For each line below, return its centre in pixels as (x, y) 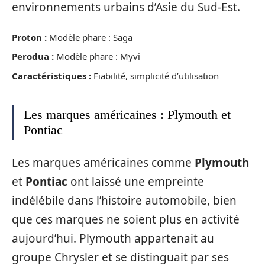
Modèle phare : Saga (90, 37)
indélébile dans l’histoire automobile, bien (124, 201)
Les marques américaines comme (103, 163)
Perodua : (33, 56)
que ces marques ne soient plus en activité (126, 220)
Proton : (29, 37)
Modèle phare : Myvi (97, 56)
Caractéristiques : (51, 75)
